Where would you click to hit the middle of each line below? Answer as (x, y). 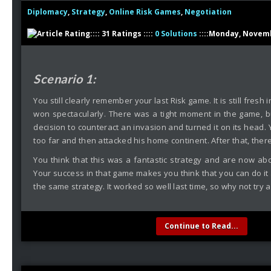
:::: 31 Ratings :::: (123, 34)
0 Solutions (176, 34)
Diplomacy (48, 12)
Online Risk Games (145, 12)
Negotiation (208, 12)
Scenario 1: (65, 79)
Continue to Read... (202, 226)
